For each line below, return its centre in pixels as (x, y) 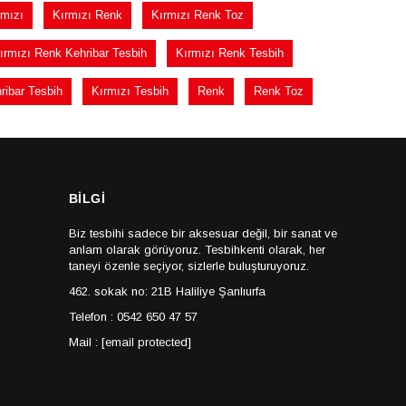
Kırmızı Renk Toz (197, 15)
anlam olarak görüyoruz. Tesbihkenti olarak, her (197, 250)
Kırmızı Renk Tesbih (229, 53)
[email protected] (146, 342)
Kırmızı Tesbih (130, 91)
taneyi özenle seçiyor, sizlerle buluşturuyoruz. (188, 266)
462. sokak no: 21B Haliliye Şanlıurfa (167, 291)
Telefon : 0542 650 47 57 (133, 317)
